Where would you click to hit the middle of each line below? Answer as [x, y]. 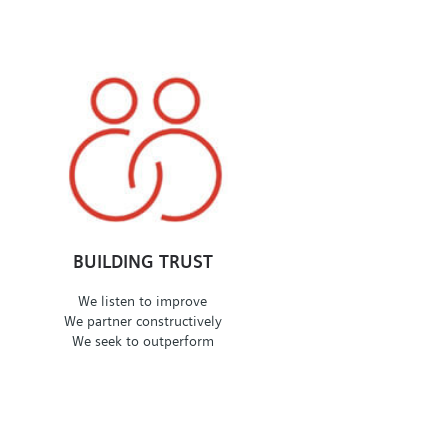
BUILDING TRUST [142, 262]
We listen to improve [143, 300]
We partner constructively [142, 320]
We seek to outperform [142, 340]
